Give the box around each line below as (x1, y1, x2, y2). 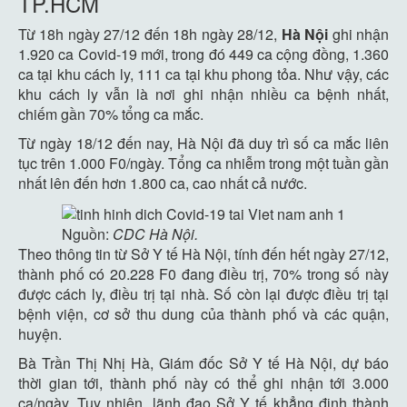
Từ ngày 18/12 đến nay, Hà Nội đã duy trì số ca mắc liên (18, 133, 389, 154)
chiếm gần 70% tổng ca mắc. (18, 104, 203, 124)
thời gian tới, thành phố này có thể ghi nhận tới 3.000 (18, 372, 389, 393)
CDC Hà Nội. (113, 223, 198, 244)
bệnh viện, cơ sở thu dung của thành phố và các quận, (18, 303, 389, 324)
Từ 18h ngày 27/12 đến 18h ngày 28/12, (18, 24, 278, 45)
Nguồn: (62, 223, 113, 244)
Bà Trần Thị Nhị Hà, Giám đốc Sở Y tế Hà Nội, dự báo (18, 352, 389, 373)
